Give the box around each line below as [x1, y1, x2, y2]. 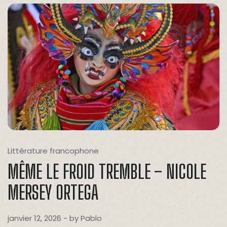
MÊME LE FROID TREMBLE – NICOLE [8, 160, 206, 183]
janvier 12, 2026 [8, 213, 61, 224]
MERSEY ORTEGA [8, 181, 98, 204]
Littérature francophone [8, 145, 99, 157]
